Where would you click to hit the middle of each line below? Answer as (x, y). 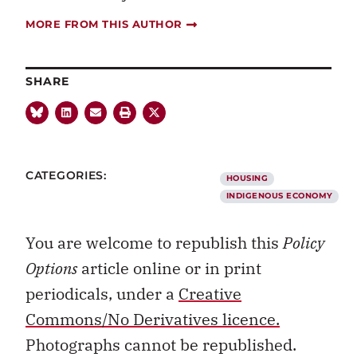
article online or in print (169, 269)
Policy (304, 243)
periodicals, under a (102, 294)
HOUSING (247, 178)
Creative (210, 294)
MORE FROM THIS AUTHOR (104, 24)
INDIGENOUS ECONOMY (279, 196)
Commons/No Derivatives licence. (153, 320)
